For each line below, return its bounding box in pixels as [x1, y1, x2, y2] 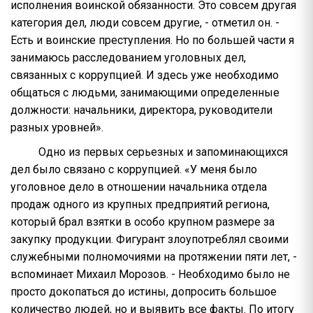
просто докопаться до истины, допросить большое [10, 285, 277, 299]
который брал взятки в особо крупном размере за [10, 215, 275, 229]
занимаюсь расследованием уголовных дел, [10, 51, 246, 65]
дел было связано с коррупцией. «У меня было [10, 163, 257, 177]
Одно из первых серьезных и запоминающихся [38, 145, 288, 159]
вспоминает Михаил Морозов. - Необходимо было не [10, 268, 290, 282]
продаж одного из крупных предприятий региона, [10, 198, 270, 212]
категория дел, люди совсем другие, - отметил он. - [10, 16, 279, 30]
